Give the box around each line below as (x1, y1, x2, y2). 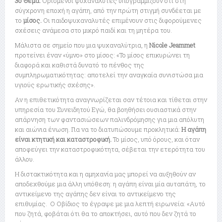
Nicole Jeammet (149, 41, 195, 50)
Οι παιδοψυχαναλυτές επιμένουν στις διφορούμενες (43, 16, 202, 25)
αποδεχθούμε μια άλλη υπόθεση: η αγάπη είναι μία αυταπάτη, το (15, 179, 206, 189)
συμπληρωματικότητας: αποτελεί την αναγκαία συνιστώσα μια (15, 70, 203, 80)
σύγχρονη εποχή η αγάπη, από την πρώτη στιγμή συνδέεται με (15, 6, 201, 15)
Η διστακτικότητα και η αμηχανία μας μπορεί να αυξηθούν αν (15, 169, 196, 179)
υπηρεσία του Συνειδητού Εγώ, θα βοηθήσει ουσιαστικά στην (15, 105, 196, 114)
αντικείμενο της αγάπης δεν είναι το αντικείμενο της (15, 189, 176, 199)
